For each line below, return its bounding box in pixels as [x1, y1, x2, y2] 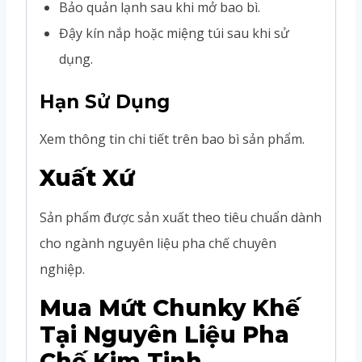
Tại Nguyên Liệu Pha [40, 320, 289, 348]
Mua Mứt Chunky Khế [40, 293, 300, 322]
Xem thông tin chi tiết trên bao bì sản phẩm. [40, 129, 305, 148]
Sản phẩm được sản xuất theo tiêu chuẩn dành [40, 208, 322, 226]
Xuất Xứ [40, 163, 134, 192]
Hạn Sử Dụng [40, 90, 170, 113]
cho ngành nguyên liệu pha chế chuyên [40, 234, 276, 252]
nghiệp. [40, 259, 85, 278]
